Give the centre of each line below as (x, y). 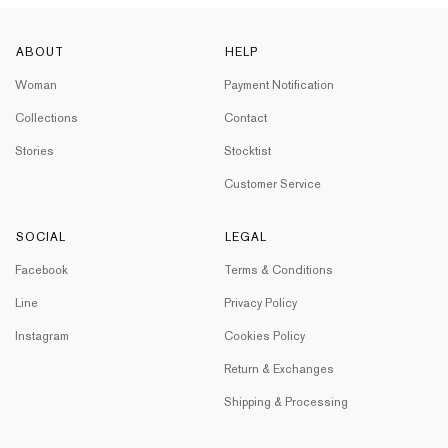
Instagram (42, 336)
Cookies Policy (264, 336)
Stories (34, 151)
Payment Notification (279, 85)
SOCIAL (41, 237)
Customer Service (272, 184)
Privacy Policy (260, 303)
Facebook (41, 270)
